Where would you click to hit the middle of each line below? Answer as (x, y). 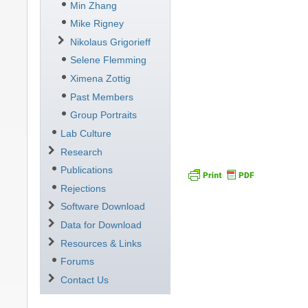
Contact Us (84, 279)
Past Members (101, 97)
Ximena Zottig (100, 78)
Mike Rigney (97, 24)
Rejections (83, 188)
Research (81, 152)
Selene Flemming (108, 60)
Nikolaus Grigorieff (110, 42)
